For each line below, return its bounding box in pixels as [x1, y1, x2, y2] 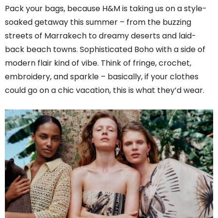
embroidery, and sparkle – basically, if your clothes [5, 71, 199, 82]
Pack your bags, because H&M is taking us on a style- [5, 2, 207, 14]
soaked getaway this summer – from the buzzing [5, 16, 191, 28]
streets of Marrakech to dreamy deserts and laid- [5, 30, 196, 41]
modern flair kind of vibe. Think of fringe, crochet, [5, 57, 191, 69]
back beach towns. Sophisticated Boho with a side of [5, 43, 205, 55]
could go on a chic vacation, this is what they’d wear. [5, 84, 204, 96]
